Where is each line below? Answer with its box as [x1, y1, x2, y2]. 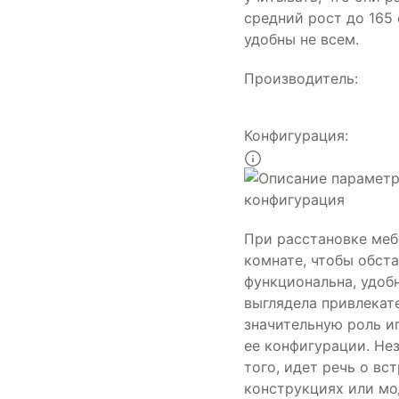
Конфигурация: [244, 126, 348, 145]
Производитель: [244, 69, 358, 88]
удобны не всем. [244, 30, 359, 49]
